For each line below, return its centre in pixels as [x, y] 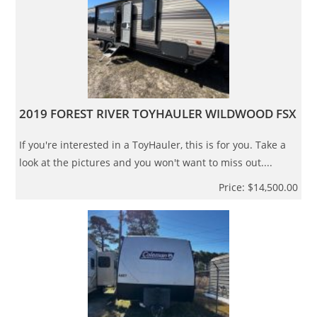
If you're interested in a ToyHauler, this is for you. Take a [153, 144]
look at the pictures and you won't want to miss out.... [146, 162]
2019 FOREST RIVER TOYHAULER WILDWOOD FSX [158, 113]
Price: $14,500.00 [258, 187]
